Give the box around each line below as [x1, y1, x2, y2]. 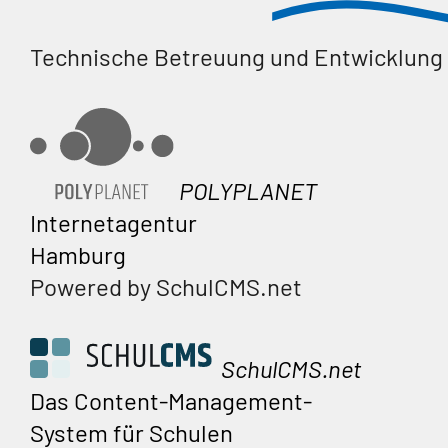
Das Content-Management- [30, 385, 312, 415]
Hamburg [30, 239, 126, 269]
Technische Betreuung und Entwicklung [30, 42, 443, 72]
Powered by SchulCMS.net [30, 271, 302, 301]
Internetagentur [30, 207, 197, 237]
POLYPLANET [179, 175, 318, 205]
